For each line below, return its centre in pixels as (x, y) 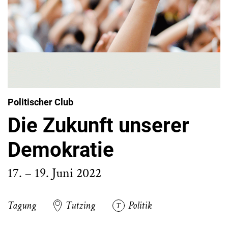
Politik (140, 206)
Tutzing (81, 206)
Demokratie (61, 150)
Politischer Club (40, 102)
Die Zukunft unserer (98, 125)
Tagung (22, 206)
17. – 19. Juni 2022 (54, 173)
